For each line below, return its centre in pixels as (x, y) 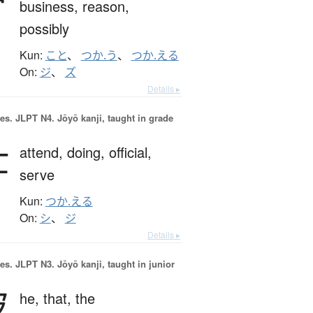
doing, (88, 152)
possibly (44, 29)
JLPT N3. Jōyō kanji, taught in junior (93, 264)
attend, (43, 152)
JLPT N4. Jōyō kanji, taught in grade (93, 118)
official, (130, 152)
